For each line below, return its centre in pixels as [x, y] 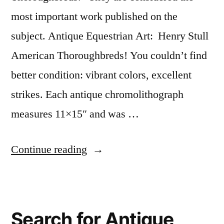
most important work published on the [94, 17]
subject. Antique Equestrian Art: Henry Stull [110, 36]
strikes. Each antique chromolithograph [97, 95]
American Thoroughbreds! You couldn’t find [109, 56]
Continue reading [49, 150]
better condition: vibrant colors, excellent [101, 75]
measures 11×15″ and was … [75, 114]
